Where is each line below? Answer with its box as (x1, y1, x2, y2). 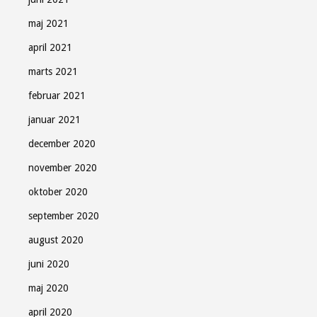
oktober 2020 (28, 186, 88, 197)
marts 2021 (28, 66, 78, 77)
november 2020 (28, 162, 97, 173)
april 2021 (28, 42, 72, 53)
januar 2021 (28, 114, 81, 125)
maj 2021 (28, 18, 69, 29)
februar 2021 (28, 90, 86, 101)
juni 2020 (28, 258, 69, 270)
